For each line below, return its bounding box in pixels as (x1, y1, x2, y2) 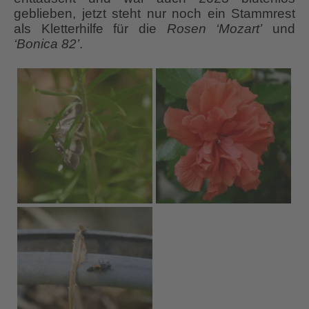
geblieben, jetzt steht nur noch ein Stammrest (14, 6, 295, 21)
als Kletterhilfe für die (14, 21, 167, 36)
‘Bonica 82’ (14, 36, 79, 51)
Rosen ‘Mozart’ (166, 21, 263, 36)
